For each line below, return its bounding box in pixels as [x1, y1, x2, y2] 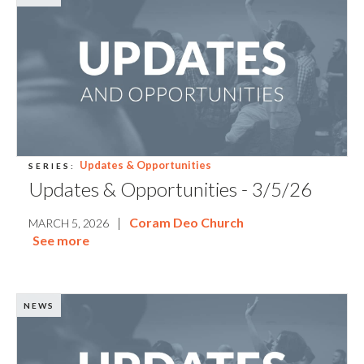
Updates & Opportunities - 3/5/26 [28, 177, 312, 201]
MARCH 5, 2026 [28, 216, 109, 231]
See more [32, 232, 89, 249]
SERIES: [28, 161, 76, 171]
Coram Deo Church [129, 214, 244, 231]
